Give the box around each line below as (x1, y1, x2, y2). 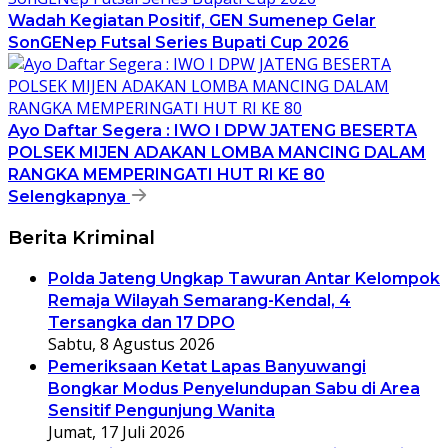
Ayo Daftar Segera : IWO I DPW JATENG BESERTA (8, 120, 417, 140)
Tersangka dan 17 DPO (48, 313, 235, 333)
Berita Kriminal (8, 225, 155, 249)
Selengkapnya (8, 186, 130, 206)
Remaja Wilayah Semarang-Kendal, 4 (48, 291, 351, 311)
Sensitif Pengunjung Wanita (48, 401, 275, 421)
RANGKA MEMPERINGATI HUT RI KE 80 (8, 164, 325, 184)
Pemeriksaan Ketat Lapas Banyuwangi (48, 357, 366, 377)
